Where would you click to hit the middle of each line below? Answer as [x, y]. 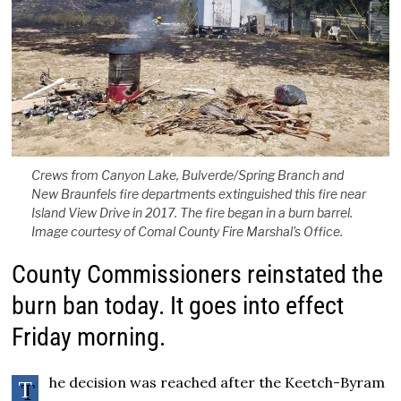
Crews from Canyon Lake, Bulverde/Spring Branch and [187, 175]
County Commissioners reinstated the [198, 275]
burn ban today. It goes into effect [178, 306]
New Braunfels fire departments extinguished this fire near [198, 194]
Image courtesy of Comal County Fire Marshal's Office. [187, 232]
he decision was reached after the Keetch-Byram [218, 383]
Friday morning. [89, 337]
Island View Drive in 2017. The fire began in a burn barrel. [192, 213]
